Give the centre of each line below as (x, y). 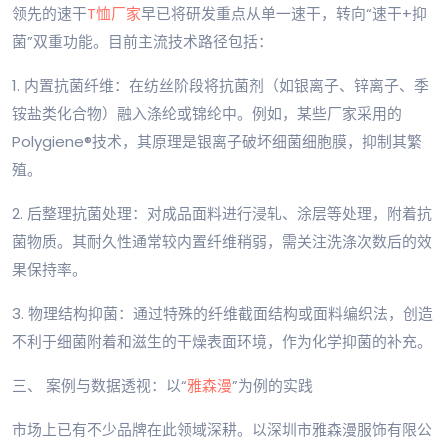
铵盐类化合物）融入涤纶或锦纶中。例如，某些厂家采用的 (207, 114)
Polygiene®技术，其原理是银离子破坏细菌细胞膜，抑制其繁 (217, 142)
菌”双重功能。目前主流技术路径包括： (142, 42)
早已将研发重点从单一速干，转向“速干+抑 (284, 14)
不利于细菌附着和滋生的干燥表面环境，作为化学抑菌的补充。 (222, 342)
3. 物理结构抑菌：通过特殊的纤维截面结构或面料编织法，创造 (222, 314)
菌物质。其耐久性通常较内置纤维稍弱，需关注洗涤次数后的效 (222, 242)
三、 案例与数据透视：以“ (99, 386)
